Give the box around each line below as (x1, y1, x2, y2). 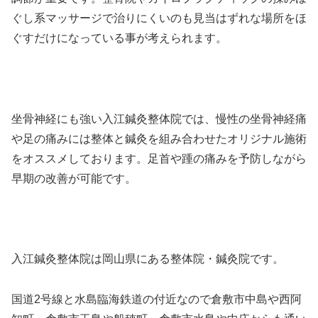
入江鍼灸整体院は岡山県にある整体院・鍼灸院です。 (11, 253, 284, 265)
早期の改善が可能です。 (11, 172, 136, 185)
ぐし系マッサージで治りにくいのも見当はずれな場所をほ (11, 12, 307, 25)
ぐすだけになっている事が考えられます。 (11, 32, 227, 45)
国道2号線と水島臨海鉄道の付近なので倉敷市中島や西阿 (11, 293, 302, 306)
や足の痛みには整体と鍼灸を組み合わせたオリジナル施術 (11, 132, 307, 145)
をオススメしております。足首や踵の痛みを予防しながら (11, 152, 307, 165)
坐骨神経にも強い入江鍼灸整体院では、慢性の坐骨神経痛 (11, 112, 307, 125)
